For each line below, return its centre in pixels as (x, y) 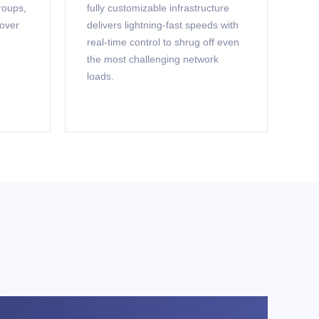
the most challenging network (153, 59)
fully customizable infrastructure (158, 8)
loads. (100, 76)
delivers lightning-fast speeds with (163, 25)
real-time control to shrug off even (163, 42)
